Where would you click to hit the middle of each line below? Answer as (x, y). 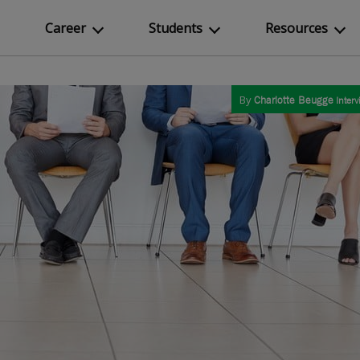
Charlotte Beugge (294, 100)
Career (65, 28)
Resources (297, 28)
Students (176, 28)
